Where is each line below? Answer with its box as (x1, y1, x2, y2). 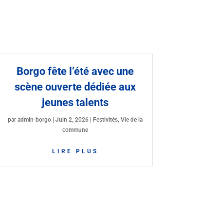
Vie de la (120, 116, 143, 123)
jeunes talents (41, 96, 109, 109)
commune (62, 126, 88, 133)
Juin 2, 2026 (55, 116, 89, 123)
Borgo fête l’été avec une (16, 65, 134, 77)
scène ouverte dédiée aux (14, 80, 136, 93)
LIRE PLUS (52, 147, 98, 155)
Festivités (92, 116, 118, 123)
